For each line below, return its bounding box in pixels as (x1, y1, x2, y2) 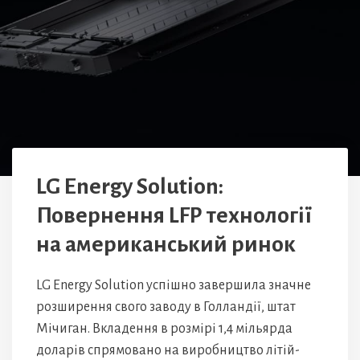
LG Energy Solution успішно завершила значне (36, 278, 311, 292)
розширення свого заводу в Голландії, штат (36, 300, 296, 314)
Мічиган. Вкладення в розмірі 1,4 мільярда (36, 321, 292, 336)
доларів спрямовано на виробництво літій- (36, 343, 300, 358)
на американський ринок (36, 232, 296, 256)
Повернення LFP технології (36, 203, 312, 227)
